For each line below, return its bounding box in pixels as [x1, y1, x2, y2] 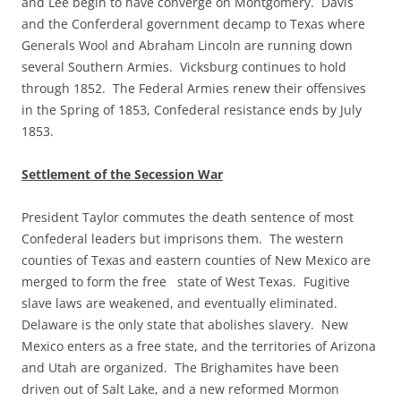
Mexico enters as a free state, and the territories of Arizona [21, 337, 376, 354]
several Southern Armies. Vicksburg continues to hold [21, 58, 346, 75]
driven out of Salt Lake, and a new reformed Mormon [21, 380, 339, 397]
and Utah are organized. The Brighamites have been [21, 359, 339, 376]
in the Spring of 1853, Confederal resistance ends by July [21, 101, 362, 118]
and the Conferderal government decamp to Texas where [21, 15, 365, 32]
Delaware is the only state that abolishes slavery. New [21, 316, 348, 333]
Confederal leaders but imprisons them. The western [21, 230, 344, 247]
